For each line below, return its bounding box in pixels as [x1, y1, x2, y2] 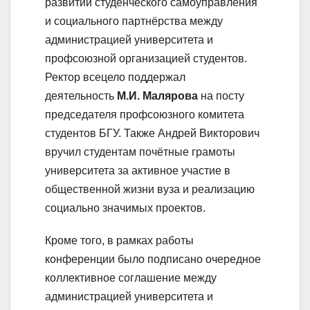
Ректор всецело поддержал [45, 71, 185, 83]
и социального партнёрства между [45, 15, 223, 27]
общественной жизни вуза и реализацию [45, 183, 255, 195]
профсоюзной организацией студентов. [45, 52, 247, 64]
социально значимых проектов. [45, 201, 206, 214]
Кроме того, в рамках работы [45, 234, 194, 246]
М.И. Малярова [117, 89, 198, 102]
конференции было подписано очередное [45, 253, 261, 265]
